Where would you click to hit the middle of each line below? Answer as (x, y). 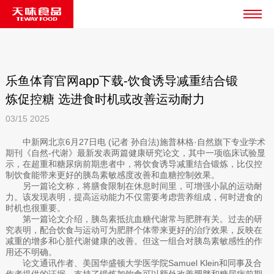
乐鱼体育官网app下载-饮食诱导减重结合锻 (121, 81)
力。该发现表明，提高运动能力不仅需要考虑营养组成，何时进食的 (134, 197)
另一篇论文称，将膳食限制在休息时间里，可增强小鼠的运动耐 (134, 186)
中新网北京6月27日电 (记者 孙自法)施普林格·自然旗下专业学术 (135, 142)
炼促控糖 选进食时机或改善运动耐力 (105, 99)
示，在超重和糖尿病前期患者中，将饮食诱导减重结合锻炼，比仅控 (134, 164)
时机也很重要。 (35, 208)
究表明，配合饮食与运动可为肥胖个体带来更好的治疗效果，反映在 (134, 230)
